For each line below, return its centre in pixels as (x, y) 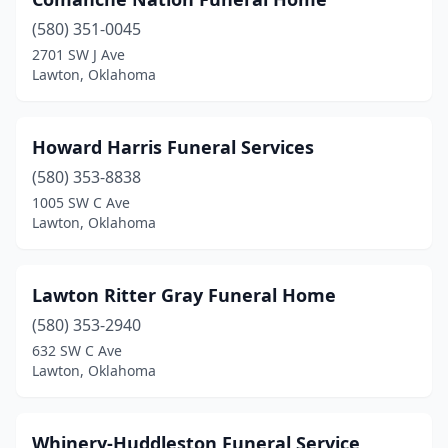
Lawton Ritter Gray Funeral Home (184, 295)
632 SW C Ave (77, 350)
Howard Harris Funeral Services (173, 147)
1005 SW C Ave (81, 202)
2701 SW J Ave (78, 54)
